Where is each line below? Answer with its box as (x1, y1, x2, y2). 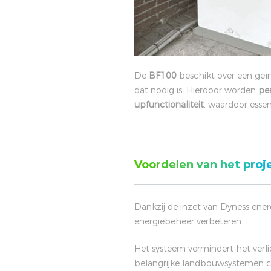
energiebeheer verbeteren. (134, 215, 243, 227)
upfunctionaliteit (134, 99, 204, 110)
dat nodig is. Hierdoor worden (134, 84, 258, 96)
